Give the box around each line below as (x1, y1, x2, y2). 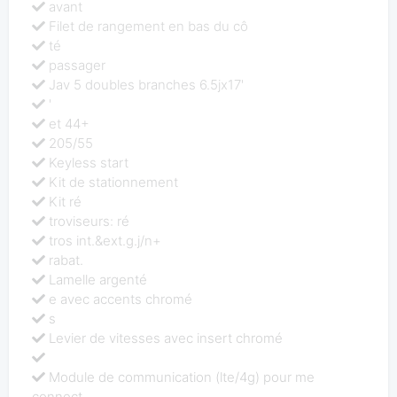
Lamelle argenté (49, 270, 148, 288)
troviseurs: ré (49, 212, 130, 230)
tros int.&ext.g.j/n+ (49, 231, 162, 249)
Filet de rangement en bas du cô (49, 17, 249, 35)
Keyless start (49, 153, 129, 171)
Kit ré (49, 192, 82, 210)
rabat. (49, 251, 84, 269)
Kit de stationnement (49, 173, 179, 191)
